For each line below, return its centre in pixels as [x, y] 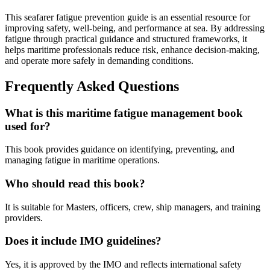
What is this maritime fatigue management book [124, 113]
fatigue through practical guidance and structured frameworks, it [126, 39]
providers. [24, 218]
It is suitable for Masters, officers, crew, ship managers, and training [133, 207]
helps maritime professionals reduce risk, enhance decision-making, [132, 49]
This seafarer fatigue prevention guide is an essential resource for [127, 17]
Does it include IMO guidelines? [83, 241]
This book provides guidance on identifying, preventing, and [120, 149]
